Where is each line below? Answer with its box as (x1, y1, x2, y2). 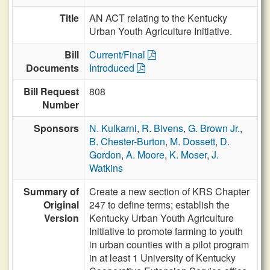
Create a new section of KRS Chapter (89, 184, 250, 198)
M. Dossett (170, 134, 215, 148)
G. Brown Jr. (188, 121, 240, 135)
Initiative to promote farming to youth (89, 224, 243, 238)
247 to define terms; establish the (89, 198, 230, 212)
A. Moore (126, 148, 165, 162)
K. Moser (169, 148, 207, 162)
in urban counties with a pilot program (89, 237, 249, 251)
